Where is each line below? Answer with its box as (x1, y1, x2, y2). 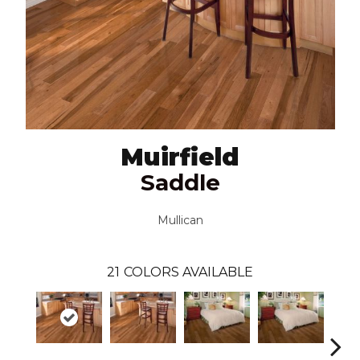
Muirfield (121, 141, 239, 172)
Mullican (157, 212, 203, 227)
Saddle (140, 168, 220, 196)
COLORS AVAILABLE (124, 264, 253, 280)
